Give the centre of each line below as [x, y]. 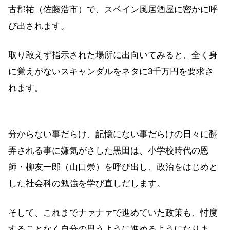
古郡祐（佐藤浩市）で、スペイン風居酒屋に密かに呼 [113, 9]
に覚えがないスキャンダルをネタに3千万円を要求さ [111, 72]
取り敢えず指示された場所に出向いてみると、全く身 [113, 55]
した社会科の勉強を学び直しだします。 [87, 183]
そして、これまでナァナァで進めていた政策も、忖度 [113, 213]
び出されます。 [39, 26]
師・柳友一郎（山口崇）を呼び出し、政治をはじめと [113, 167]
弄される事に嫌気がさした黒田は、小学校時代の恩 [109, 150]
